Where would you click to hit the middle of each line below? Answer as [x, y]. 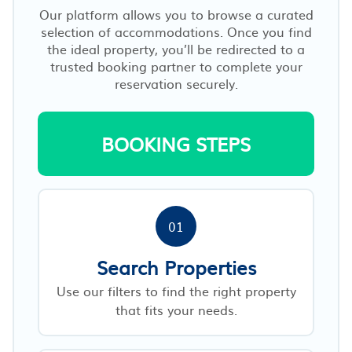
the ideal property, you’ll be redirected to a [176, 48]
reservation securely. [176, 83]
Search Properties [176, 267]
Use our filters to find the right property [176, 290]
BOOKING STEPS [176, 143]
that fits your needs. [176, 309]
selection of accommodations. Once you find [176, 31]
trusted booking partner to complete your [176, 66]
